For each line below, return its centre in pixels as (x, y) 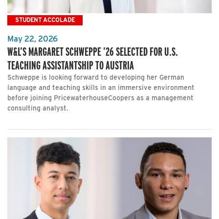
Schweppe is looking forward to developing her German (96, 77)
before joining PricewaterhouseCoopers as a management (100, 98)
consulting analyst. (38, 108)
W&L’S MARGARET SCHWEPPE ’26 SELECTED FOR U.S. (93, 52)
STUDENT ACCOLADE (45, 20)
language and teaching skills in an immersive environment (101, 88)
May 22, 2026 (33, 39)
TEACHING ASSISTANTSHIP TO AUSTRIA (71, 66)
